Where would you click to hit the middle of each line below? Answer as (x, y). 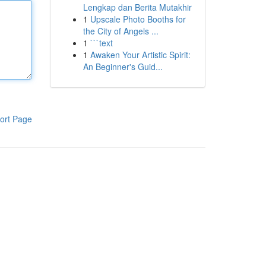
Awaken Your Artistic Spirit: (140, 55)
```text (101, 43)
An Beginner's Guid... (123, 66)
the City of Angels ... (121, 31)
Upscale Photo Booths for (138, 19)
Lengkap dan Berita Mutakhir (137, 7)
